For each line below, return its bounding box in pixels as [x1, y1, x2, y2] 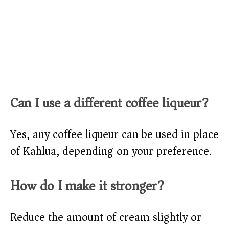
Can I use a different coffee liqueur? [10, 91, 209, 115]
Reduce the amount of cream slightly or [10, 208, 201, 227]
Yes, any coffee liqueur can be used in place [10, 125, 219, 145]
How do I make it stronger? [10, 174, 164, 198]
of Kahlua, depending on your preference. [10, 142, 212, 162]
